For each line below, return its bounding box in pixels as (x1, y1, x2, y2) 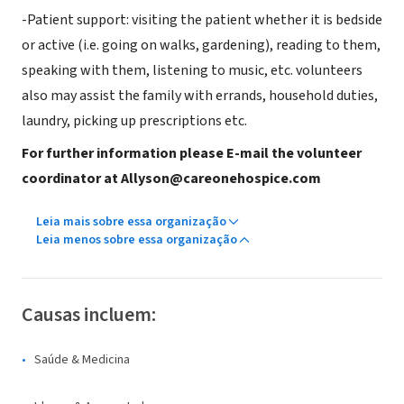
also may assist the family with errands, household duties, (22, 86, 378, 106)
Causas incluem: (22, 300, 156, 329)
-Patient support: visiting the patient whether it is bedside (22, 10, 382, 30)
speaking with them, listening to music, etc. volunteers (22, 60, 363, 80)
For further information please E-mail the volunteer (22, 143, 362, 163)
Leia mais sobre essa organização (36, 213, 226, 231)
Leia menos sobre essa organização (36, 231, 237, 249)
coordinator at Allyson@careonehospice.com (22, 169, 321, 188)
